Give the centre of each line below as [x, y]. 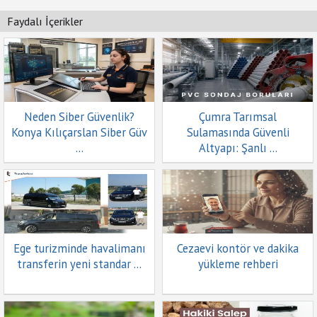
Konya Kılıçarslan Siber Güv [79, 132]
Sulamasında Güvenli [238, 132]
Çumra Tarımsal [238, 117]
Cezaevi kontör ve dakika [238, 248]
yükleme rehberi [238, 264]
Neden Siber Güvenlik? [79, 117]
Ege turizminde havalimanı [79, 248]
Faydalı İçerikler [45, 21]
